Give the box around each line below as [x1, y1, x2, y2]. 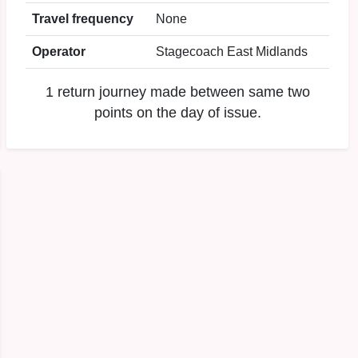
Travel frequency [32, 12, 133, 26]
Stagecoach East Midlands [156, 45, 308, 58]
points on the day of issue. [93, 105, 261, 121]
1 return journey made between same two [45, 84, 310, 100]
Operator [32, 45, 86, 58]
